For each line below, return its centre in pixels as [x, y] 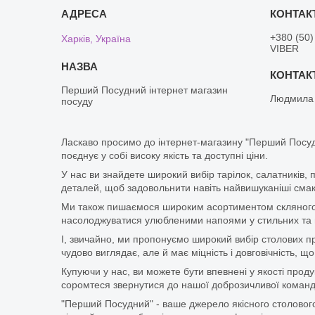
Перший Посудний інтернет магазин [145, 90]
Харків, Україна [96, 38]
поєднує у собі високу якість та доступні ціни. [165, 155]
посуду [77, 101]
